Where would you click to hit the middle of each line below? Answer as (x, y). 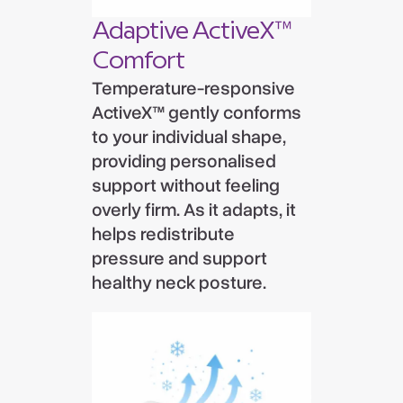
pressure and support (180, 259)
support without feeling (186, 186)
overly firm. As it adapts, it (194, 210)
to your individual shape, (189, 137)
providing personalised (184, 161)
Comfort (138, 62)
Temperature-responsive (194, 89)
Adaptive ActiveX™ (192, 32)
